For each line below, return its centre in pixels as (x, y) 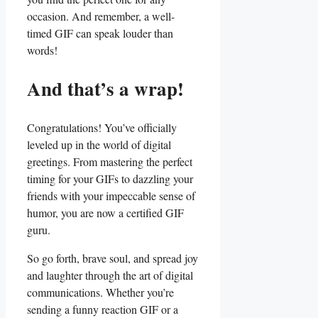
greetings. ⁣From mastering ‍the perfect (110, 161)
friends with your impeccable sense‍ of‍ (111, 195)
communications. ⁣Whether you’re (100, 292)
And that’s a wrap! (105, 89)
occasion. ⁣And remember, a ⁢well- (101, 16)
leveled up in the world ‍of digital (99, 144)
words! (42, 50)
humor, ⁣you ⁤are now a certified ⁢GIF (105, 212)
